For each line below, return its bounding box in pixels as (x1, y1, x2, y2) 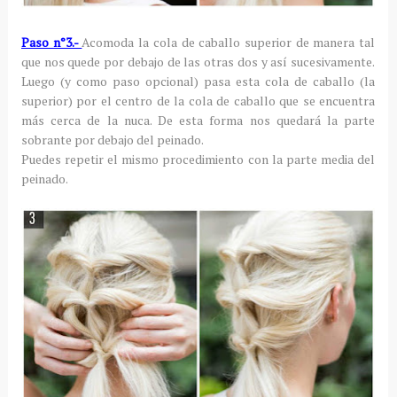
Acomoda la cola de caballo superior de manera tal (82, 34, 376, 51)
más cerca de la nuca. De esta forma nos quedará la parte (20, 112, 376, 129)
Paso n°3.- (20, 34, 82, 51)
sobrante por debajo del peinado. (20, 131, 204, 149)
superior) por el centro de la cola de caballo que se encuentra (20, 92, 376, 110)
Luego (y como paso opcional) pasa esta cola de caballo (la (20, 73, 376, 90)
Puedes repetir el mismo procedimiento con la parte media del (20, 151, 376, 168)
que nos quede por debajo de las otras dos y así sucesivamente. (20, 53, 376, 71)
